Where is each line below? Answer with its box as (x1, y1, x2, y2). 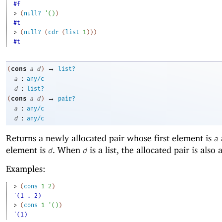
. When (53, 144, 83, 155)
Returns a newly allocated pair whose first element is (6, 132, 214, 143)
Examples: (6, 163, 46, 174)
